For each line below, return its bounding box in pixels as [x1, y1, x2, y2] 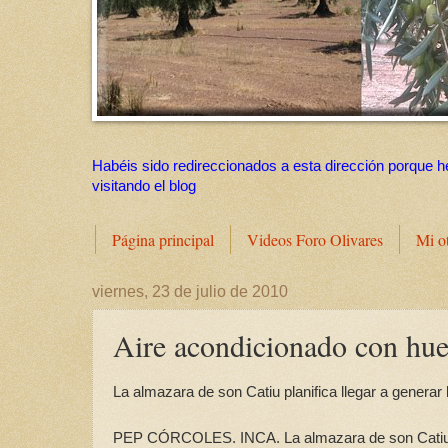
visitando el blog [92, 178, 196, 195]
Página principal [112, 229, 214, 251]
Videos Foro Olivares [247, 229, 383, 251]
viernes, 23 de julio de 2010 [92, 283, 288, 301]
